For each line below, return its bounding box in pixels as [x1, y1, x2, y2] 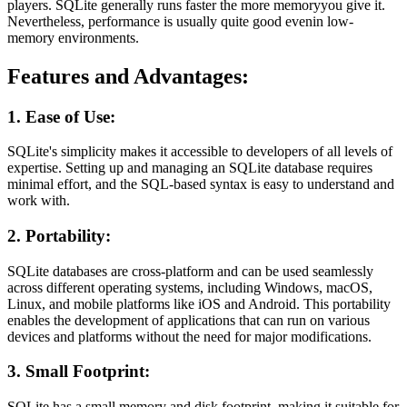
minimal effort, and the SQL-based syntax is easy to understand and [7, 176, 394, 193]
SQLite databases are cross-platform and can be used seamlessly [7, 263, 373, 279]
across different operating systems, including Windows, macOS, [7, 279, 372, 295]
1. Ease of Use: [7, 106, 115, 126]
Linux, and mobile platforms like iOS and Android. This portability [7, 295, 391, 312]
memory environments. [7, 29, 139, 45]
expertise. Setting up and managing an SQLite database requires [7, 160, 372, 176]
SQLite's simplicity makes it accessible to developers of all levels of [7, 144, 392, 160]
